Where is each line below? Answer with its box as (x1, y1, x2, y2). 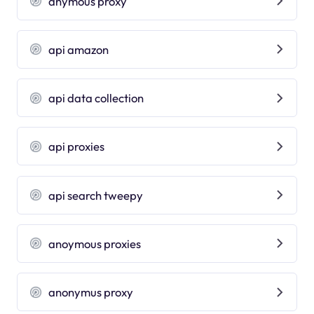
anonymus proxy (48, 285, 134, 300)
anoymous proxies (48, 235, 142, 251)
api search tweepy (48, 187, 144, 203)
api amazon (48, 41, 109, 57)
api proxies (48, 139, 105, 154)
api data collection (48, 90, 144, 106)
